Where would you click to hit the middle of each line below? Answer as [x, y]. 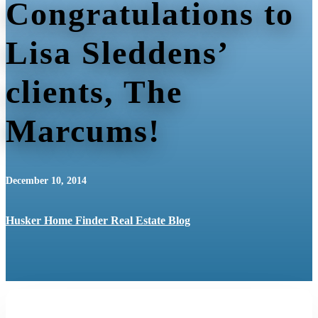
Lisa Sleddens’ [116, 53]
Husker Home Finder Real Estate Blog [98, 220]
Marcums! [83, 131]
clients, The [94, 92]
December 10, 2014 [46, 180]
